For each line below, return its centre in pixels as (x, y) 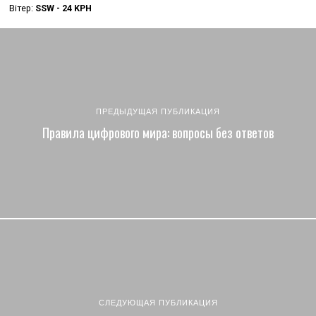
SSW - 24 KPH (64, 8)
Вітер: (23, 8)
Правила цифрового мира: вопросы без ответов (158, 133)
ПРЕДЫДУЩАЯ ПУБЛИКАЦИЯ (158, 112)
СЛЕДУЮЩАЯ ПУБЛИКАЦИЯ (158, 303)
